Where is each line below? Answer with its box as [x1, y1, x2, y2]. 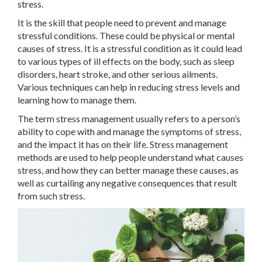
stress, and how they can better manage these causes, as [18, 164, 239, 175]
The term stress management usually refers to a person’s [18, 113, 240, 124]
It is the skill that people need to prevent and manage [18, 17, 226, 28]
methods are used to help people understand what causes [18, 151, 243, 163]
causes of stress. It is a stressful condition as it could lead [18, 43, 242, 54]
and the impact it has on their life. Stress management [18, 139, 228, 150]
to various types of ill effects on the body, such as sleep [18, 56, 235, 67]
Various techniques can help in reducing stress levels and [18, 81, 240, 92]
